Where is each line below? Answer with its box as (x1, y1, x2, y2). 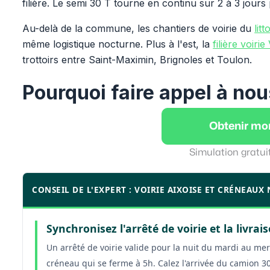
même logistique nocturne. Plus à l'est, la (22, 38, 213, 50)
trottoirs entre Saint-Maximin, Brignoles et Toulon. (22, 54, 253, 66)
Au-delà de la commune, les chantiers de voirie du (22, 22, 255, 34)
